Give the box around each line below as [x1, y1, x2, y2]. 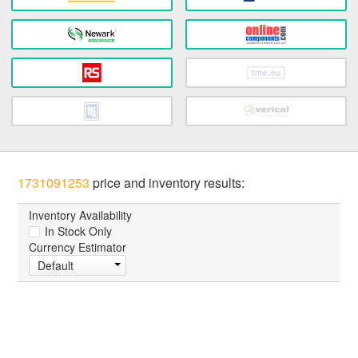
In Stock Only [42, 223, 113, 240]
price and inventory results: [89, 173, 245, 193]
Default [38, 257, 74, 274]
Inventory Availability [29, 207, 133, 224]
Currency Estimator [29, 239, 127, 256]
